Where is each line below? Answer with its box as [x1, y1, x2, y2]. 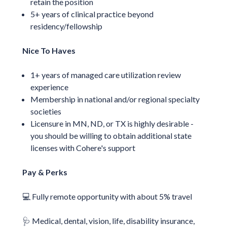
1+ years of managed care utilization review [30, 69, 181, 80]
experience [30, 82, 68, 92]
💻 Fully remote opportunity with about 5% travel [22, 191, 192, 201]
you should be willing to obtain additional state [30, 130, 192, 140]
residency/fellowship [30, 21, 102, 31]
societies [30, 106, 61, 116]
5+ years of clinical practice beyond [30, 9, 154, 19]
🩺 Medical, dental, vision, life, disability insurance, [22, 215, 195, 225]
